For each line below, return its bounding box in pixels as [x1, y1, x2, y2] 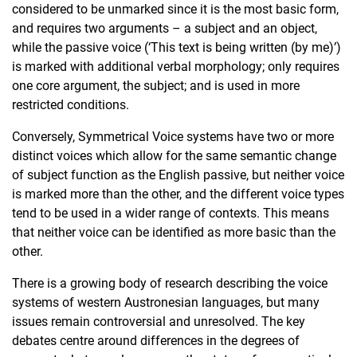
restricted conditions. [12, 97, 129, 113]
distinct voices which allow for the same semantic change [12, 148, 336, 164]
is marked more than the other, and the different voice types [12, 186, 344, 202]
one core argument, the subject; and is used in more [12, 78, 300, 94]
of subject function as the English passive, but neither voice [12, 167, 344, 183]
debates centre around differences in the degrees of [12, 333, 300, 349]
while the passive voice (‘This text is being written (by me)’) [12, 40, 341, 56]
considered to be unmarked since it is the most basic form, [12, 2, 339, 18]
